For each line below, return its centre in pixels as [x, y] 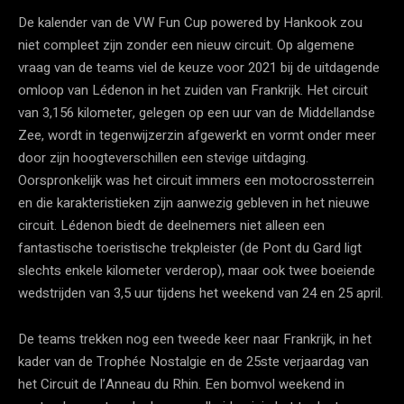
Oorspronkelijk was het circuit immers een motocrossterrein [196, 180]
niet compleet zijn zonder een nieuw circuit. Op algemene [186, 45]
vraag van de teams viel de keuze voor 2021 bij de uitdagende [199, 67]
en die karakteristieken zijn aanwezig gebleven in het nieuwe [194, 202]
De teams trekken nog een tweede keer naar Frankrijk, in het [195, 339]
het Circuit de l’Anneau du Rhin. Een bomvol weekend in [181, 384]
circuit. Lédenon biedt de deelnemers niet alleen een [171, 225]
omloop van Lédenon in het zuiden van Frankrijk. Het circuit [193, 90]
